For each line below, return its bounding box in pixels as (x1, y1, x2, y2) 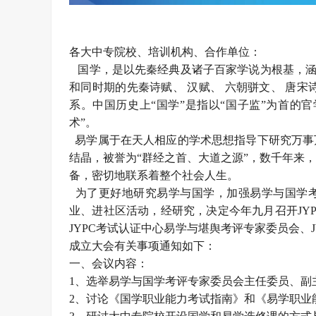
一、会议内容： (69, 257, 148, 269)
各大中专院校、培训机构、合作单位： (69, 46, 261, 58)
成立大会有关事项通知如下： (69, 240, 216, 252)
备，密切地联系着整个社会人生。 (69, 169, 238, 181)
